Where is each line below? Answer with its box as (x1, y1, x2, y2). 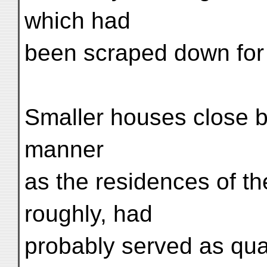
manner (24, 136, 104, 162)
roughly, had (24, 201, 153, 226)
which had (24, 8, 131, 33)
